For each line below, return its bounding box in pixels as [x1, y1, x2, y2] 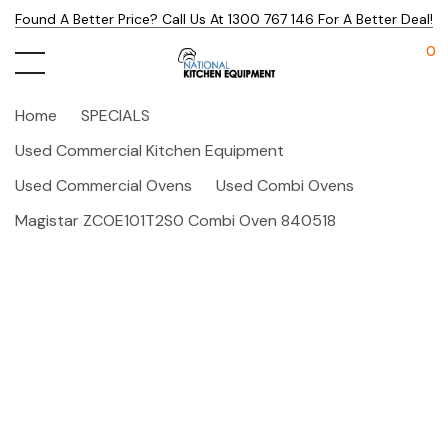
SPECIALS [81, 105, 150, 126]
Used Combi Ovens [216, 175, 354, 196]
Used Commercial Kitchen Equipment [15, 140, 284, 161]
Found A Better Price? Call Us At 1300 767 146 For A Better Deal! [15, 10, 433, 28]
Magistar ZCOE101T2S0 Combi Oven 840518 [15, 210, 336, 231]
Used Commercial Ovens [15, 175, 192, 196]
